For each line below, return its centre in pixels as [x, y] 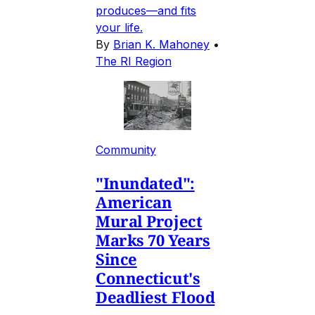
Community [126, 149]
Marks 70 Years [153, 239]
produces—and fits [146, 11]
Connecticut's [148, 277]
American [134, 201]
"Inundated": [145, 182]
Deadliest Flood [155, 296]
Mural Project [149, 220]
